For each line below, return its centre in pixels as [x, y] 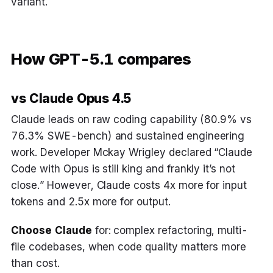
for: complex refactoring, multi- [170, 230]
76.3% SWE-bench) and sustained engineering [128, 136]
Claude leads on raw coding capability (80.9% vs [131, 119]
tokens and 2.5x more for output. [91, 201]
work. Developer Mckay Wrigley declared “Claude [132, 152]
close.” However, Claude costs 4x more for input [129, 185]
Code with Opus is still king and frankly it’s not [123, 168]
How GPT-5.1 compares [101, 58]
